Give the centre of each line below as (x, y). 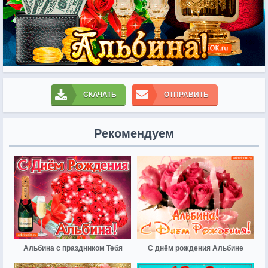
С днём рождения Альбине (195, 249)
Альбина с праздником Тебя (73, 249)
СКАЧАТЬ (100, 94)
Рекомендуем (134, 133)
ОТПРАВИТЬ (186, 94)
